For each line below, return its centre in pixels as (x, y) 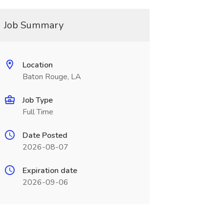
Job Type (37, 100)
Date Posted (45, 135)
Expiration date (50, 171)
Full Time (38, 112)
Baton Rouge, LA (52, 77)
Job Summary (33, 25)
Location (37, 65)
